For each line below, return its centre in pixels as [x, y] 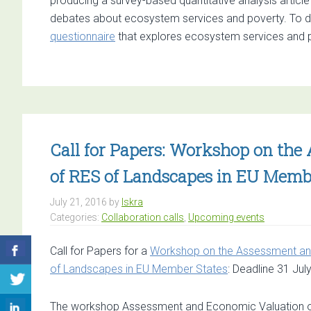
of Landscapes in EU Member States [139, 269]
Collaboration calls [143, 217]
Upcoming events [226, 217]
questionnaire [83, 36]
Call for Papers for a [100, 251]
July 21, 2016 [78, 202]
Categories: [76, 217]
